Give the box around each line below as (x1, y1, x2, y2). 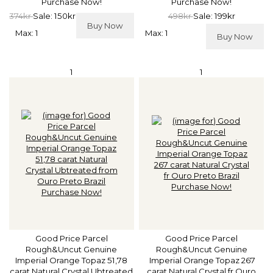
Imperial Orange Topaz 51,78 (15, 255, 128, 266)
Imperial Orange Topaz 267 (147, 255, 256, 266)
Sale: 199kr (193, 10, 235, 21)
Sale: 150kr (33, 10, 76, 21)
